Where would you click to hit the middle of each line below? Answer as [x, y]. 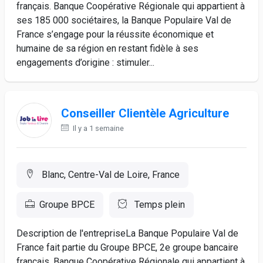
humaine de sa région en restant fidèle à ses [107, 48]
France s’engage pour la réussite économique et [115, 34]
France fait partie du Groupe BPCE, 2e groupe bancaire [127, 247]
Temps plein [159, 205]
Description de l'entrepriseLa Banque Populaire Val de [127, 233]
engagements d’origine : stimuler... [85, 63]
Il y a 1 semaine [97, 128]
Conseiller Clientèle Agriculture [145, 113]
